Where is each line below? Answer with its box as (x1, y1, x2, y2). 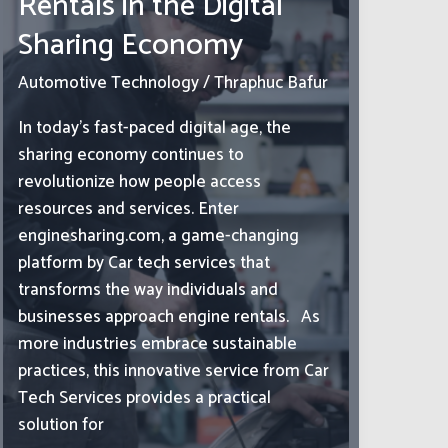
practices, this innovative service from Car (18, 356, 330, 385)
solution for (18, 410, 105, 439)
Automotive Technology (18, 68, 200, 97)
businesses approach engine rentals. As (18, 302, 321, 331)
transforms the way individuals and (18, 275, 279, 304)
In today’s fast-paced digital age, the (18, 113, 292, 142)
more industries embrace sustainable (18, 329, 298, 358)
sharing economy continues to (18, 140, 245, 169)
